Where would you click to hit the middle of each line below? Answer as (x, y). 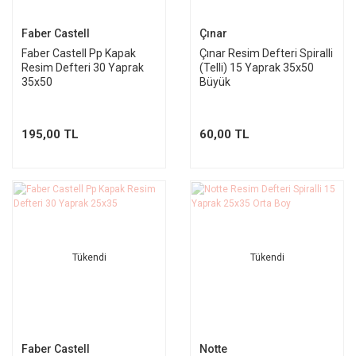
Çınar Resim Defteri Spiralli (266, 53)
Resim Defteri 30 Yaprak (83, 68)
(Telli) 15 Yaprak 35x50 (257, 68)
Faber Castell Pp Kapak (79, 53)
